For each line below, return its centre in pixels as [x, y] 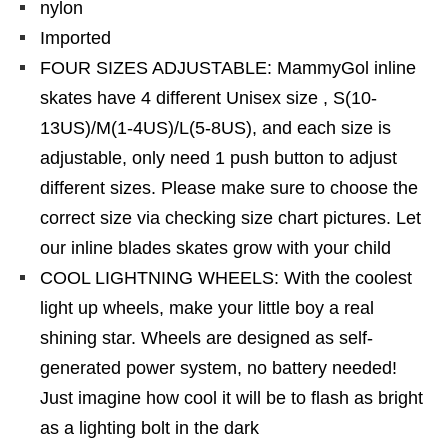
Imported [75, 38]
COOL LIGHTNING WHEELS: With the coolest [226, 278]
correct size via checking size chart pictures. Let [230, 218]
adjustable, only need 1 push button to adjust [218, 158]
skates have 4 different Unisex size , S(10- [208, 98]
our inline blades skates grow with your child [215, 248]
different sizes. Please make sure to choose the [229, 188]
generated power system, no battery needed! [218, 368]
